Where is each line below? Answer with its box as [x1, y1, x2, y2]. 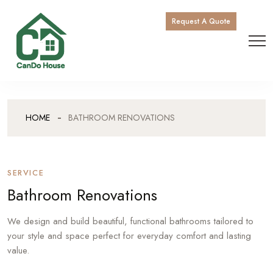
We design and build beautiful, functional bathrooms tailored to [7, 214, 253, 228]
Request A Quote [172, 16, 230, 27]
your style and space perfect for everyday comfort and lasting [7, 229, 251, 243]
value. [7, 244, 32, 257]
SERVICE [7, 167, 44, 179]
